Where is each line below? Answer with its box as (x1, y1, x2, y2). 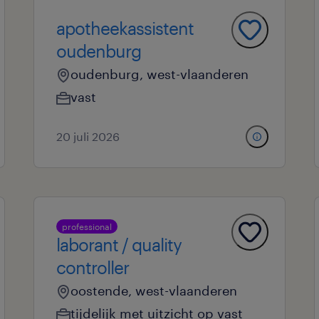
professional (61, 221, 112, 231)
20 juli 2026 (56, 130, 120, 143)
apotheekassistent (56, 18, 194, 38)
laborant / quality (56, 234, 182, 255)
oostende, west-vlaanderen (70, 283, 237, 298)
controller (56, 257, 129, 278)
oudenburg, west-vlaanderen (70, 66, 249, 82)
